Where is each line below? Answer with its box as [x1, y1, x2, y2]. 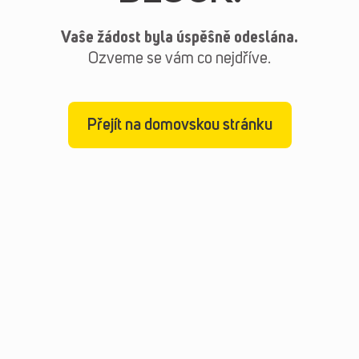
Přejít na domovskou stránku [87, 117, 272, 134]
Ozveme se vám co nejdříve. [88, 50, 271, 67]
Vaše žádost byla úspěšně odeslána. [61, 30, 298, 46]
